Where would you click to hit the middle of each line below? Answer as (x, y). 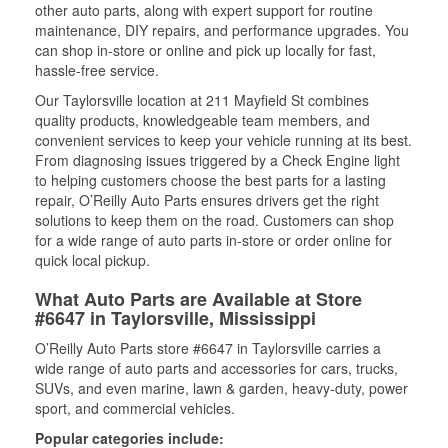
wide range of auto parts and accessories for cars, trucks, (216, 367)
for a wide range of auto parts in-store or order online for (213, 239)
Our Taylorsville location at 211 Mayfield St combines (202, 99)
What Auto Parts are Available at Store (198, 298)
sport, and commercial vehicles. (135, 407)
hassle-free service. (97, 69)
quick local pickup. (92, 259)
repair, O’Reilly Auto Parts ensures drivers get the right (207, 199)
